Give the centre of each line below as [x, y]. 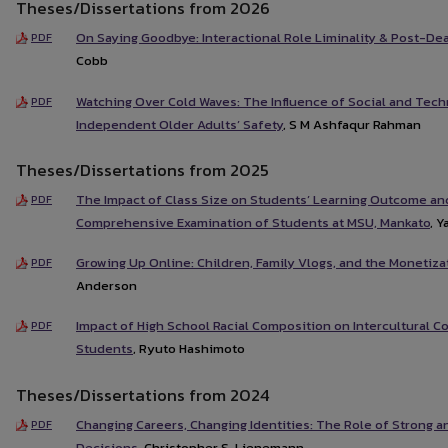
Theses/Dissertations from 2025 [142, 169]
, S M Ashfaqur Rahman [352, 124]
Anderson [106, 286]
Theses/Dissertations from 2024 [143, 394]
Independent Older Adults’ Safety [179, 124]
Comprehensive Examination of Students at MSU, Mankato [253, 222]
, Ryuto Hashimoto [189, 349]
